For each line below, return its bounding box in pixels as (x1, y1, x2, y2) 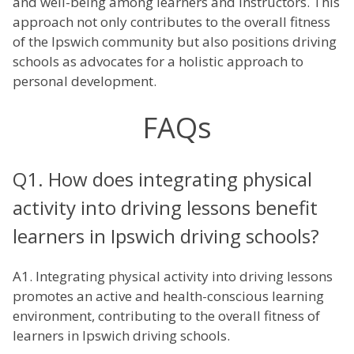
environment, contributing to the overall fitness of (13, 307, 320, 326)
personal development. (13, 72, 156, 91)
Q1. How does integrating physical (13, 166, 312, 193)
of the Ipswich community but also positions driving (13, 32, 337, 51)
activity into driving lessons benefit (13, 194, 318, 221)
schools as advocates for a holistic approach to (13, 52, 303, 71)
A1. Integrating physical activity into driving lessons (13, 267, 333, 286)
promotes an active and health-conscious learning (13, 287, 324, 306)
